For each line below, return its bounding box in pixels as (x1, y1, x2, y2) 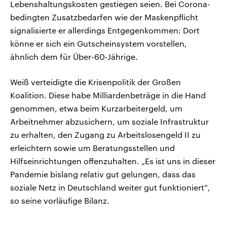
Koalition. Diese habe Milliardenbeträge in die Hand (10, 90, 206, 100)
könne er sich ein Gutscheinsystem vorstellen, (10, 39, 187, 49)
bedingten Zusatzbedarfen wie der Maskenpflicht (10, 12, 198, 22)
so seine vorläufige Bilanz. (10, 196, 109, 206)
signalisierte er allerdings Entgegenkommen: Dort (10, 25, 200, 35)
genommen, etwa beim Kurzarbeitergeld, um (10, 103, 182, 113)
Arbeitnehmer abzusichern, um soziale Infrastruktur (10, 117, 209, 127)
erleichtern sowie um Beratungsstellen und (10, 143, 175, 153)
